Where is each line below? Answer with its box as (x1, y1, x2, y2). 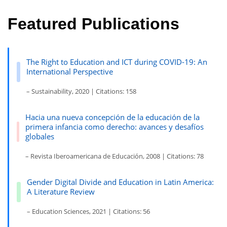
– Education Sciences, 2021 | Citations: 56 (26, 207, 150, 216)
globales (25, 131, 55, 142)
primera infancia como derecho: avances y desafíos (25, 122, 204, 132)
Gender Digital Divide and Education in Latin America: (26, 177, 214, 187)
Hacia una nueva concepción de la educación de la (25, 112, 200, 123)
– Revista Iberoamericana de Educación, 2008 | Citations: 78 (25, 152, 204, 161)
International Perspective (26, 66, 113, 77)
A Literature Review (26, 186, 95, 197)
